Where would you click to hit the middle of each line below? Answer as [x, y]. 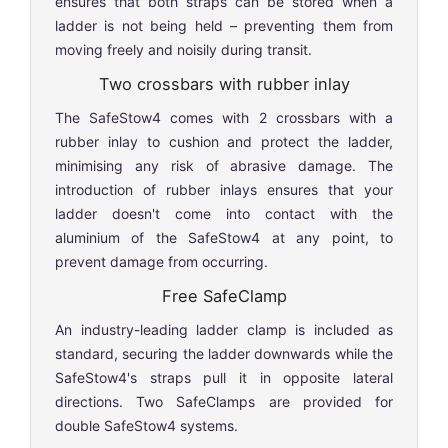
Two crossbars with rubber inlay [224, 83]
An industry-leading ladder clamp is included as [224, 329]
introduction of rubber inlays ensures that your [224, 189]
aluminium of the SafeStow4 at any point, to [224, 237]
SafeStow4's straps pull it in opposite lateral [224, 377]
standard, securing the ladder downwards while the [224, 353]
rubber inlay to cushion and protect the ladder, [224, 141]
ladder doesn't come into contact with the [224, 213]
